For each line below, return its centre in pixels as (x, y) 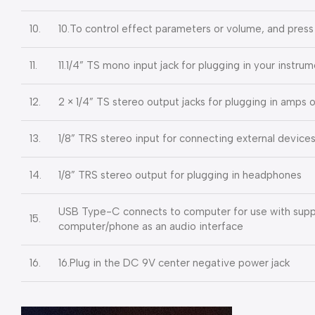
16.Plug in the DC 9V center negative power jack (174, 263)
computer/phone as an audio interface (151, 226)
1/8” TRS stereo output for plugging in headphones (180, 175)
